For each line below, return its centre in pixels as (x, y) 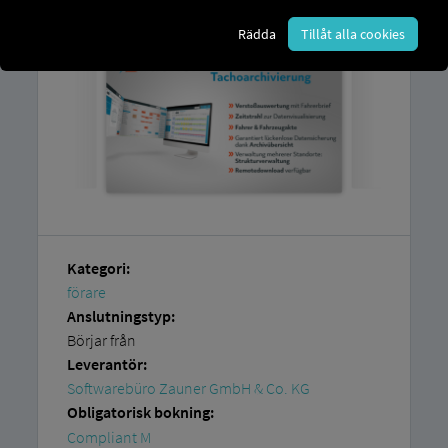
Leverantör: (106, 364)
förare (86, 291)
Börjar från (101, 340)
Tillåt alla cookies (353, 33)
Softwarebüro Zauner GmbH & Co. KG (188, 388)
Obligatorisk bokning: (140, 412)
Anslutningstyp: (120, 315)
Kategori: (98, 267)
